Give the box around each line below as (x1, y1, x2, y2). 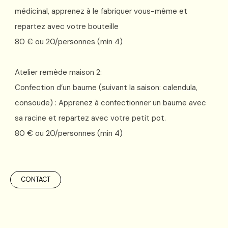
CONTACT (21, 175, 50, 184)
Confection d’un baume (15, 82, 99, 93)
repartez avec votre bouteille (15, 21, 119, 32)
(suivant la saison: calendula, (99, 82, 197, 93)
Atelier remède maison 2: (15, 67, 104, 77)
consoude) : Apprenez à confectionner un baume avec (15, 97, 206, 108)
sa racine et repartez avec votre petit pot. (15, 112, 166, 123)
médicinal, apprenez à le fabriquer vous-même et (15, 6, 187, 16)
